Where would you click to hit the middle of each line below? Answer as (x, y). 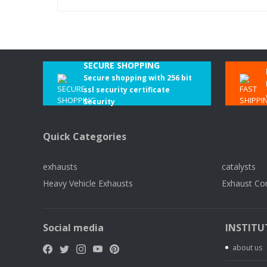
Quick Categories (85, 137)
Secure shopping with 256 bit (138, 78)
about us (247, 248)
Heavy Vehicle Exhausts (88, 184)
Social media (73, 228)
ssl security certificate (127, 90)
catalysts (239, 167)
